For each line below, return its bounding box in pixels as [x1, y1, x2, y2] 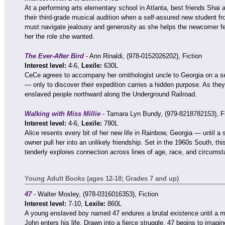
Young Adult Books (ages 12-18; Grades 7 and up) [25, 175, 179, 182]
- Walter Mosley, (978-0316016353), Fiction [32, 190, 158, 198]
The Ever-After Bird [25, 52, 84, 60]
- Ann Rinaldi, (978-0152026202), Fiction [84, 52, 202, 60]
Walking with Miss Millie [25, 110, 102, 118]
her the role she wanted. [25, 33, 94, 40]
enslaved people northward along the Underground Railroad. [25, 90, 197, 98]
